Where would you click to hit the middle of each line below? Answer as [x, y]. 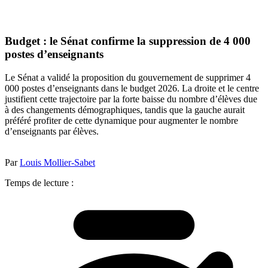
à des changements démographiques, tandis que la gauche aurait [125, 109]
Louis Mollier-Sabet [57, 162]
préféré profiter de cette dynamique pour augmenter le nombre [121, 120]
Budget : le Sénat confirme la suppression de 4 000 [128, 41]
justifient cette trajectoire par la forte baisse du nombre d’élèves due [131, 99]
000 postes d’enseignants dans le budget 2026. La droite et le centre [132, 88]
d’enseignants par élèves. [52, 131]
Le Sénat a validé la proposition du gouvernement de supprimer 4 [128, 77]
